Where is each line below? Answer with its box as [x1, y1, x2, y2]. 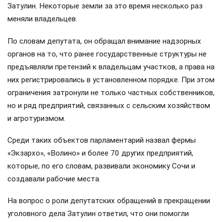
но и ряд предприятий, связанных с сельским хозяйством [7, 101, 210, 110]
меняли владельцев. [7, 14, 77, 24]
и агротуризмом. [7, 113, 65, 123]
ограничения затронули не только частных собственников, [7, 88, 215, 97]
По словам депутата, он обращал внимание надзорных [7, 36, 201, 46]
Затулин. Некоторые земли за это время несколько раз [7, 1, 203, 11]
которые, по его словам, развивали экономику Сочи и [7, 161, 195, 170]
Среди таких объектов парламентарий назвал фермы [7, 135, 196, 145]
